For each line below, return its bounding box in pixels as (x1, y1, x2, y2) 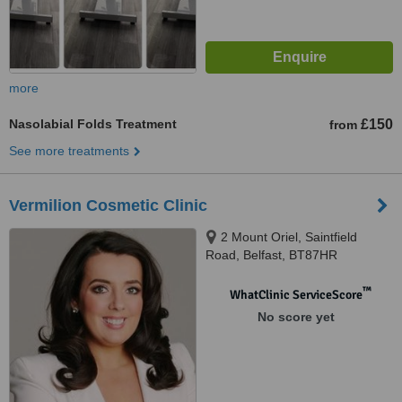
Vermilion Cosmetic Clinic (9, 197, 207, 214)
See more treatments (9, 144, 129, 158)
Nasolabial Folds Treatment (9, 117, 177, 131)
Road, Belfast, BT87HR (205, 248, 337, 262)
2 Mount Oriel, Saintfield (221, 230, 357, 244)
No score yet (257, 310, 335, 324)
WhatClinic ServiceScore (229, 287, 363, 302)
